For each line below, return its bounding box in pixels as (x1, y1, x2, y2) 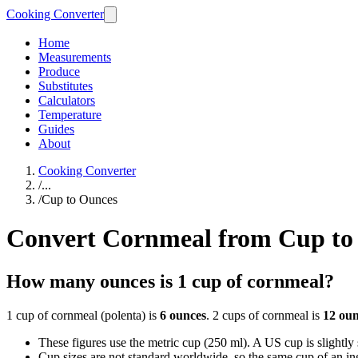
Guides (38, 122, 74, 136)
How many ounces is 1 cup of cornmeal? (6, 270, 334, 292)
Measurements (38, 50, 111, 64)
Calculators (38, 93, 95, 107)
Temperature (38, 108, 101, 121)
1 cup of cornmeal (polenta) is (6, 308, 160, 322)
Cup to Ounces (42, 193, 117, 206)
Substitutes (38, 79, 93, 93)
